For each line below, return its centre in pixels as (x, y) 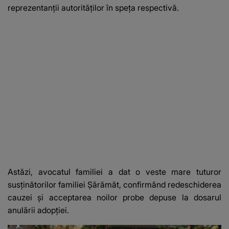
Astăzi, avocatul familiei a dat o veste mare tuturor (114, 172)
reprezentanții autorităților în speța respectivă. (93, 8)
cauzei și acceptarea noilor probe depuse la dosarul (114, 198)
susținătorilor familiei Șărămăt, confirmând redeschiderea (114, 185)
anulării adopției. (39, 210)
